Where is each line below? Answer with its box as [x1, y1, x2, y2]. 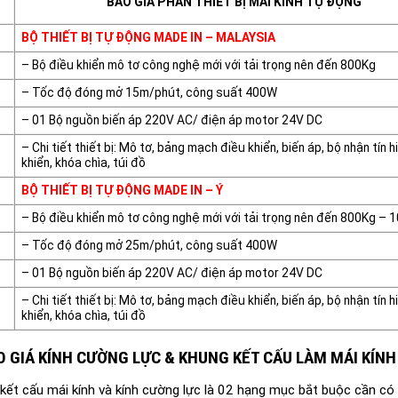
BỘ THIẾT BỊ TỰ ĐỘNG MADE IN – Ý [20, 183, 223, 198]
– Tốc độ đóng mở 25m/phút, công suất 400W [20, 238, 277, 253]
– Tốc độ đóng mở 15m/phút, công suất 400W [20, 85, 277, 100]
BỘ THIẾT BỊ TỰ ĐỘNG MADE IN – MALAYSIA [20, 30, 275, 45]
